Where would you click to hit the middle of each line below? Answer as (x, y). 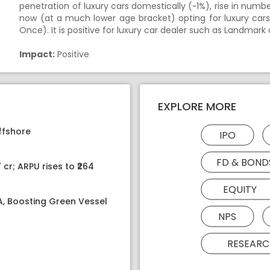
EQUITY (240, 189)
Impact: (37, 54)
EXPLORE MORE (197, 106)
